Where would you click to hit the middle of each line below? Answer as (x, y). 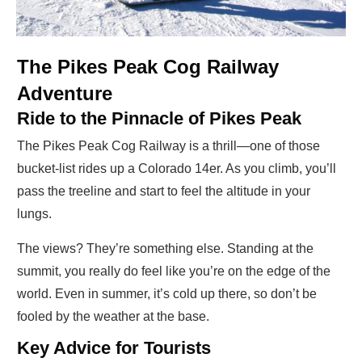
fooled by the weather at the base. (113, 316)
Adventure (65, 93)
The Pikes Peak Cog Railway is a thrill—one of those (168, 145)
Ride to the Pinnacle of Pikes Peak (159, 118)
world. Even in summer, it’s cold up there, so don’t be (167, 293)
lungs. (34, 213)
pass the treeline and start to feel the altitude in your (164, 191)
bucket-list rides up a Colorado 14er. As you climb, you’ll (177, 168)
